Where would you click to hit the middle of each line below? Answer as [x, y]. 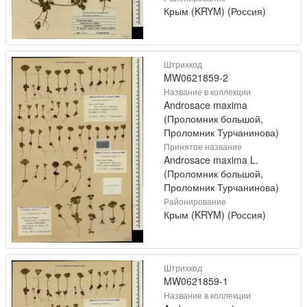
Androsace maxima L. [211, 160]
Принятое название [203, 147]
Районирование [195, 201]
